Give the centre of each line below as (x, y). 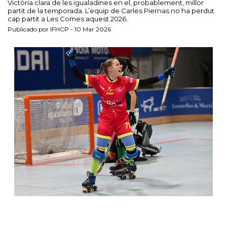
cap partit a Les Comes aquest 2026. (68, 19)
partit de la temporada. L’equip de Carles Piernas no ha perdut (111, 11)
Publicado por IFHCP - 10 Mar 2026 (59, 29)
